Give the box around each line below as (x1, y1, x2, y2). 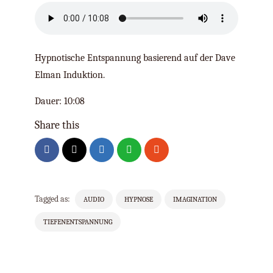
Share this (35, 119, 79, 132)
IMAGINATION (173, 195, 217, 204)
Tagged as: (35, 194, 70, 204)
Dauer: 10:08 (35, 96, 85, 107)
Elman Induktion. (35, 69, 105, 80)
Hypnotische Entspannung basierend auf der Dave (35, 52, 235, 63)
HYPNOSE (124, 195, 153, 204)
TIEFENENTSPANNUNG (43, 218, 112, 226)
